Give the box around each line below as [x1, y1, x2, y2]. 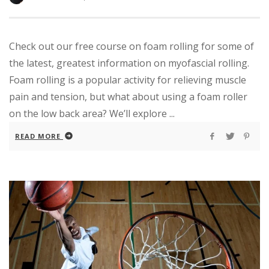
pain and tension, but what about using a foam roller [9, 89, 247, 103]
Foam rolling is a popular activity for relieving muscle [9, 73, 246, 86]
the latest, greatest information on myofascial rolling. [9, 56, 249, 70]
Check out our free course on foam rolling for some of [9, 39, 254, 53]
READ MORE [15, 131, 61, 141]
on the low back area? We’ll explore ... [9, 106, 175, 120]
